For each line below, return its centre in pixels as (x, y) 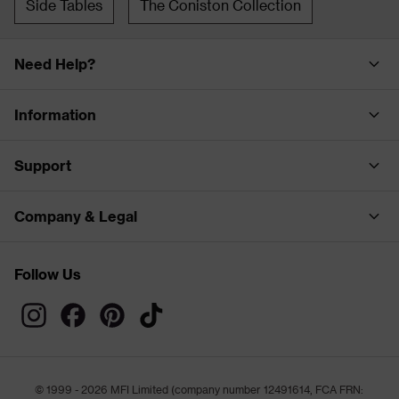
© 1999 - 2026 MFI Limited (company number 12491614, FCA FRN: (199, 389)
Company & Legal (76, 216)
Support (43, 165)
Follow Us (48, 273)
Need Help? (55, 63)
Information (55, 114)
